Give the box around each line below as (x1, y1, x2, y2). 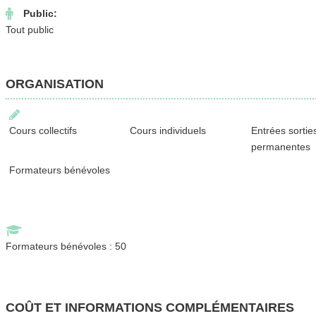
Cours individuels (130, 124, 207, 136)
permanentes (251, 140, 310, 152)
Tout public (5, 23, 54, 35)
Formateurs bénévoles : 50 (5, 240, 126, 252)
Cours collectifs (8, 124, 77, 136)
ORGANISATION (5, 76, 104, 91)
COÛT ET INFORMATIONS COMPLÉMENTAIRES (5, 300, 294, 315)
